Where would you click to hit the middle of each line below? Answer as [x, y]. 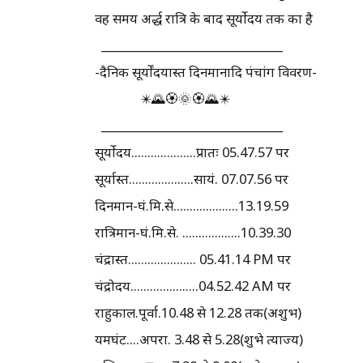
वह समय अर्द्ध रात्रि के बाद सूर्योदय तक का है [204, 18]
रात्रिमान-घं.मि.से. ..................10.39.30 [193, 232]
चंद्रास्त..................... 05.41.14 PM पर [193, 258]
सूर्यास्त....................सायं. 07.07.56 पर [192, 178]
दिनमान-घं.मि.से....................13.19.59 [192, 205]
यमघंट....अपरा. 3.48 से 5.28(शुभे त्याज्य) [199, 339]
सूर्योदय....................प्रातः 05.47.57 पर [192, 152]
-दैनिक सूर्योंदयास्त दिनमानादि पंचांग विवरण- [206, 71]
